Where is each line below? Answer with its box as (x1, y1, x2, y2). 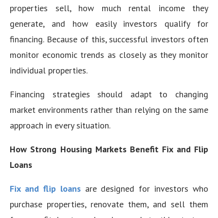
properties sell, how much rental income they (10, 2, 208, 14)
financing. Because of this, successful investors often (10, 33, 208, 45)
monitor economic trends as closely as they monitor (10, 49, 208, 60)
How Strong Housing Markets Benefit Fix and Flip (10, 143, 208, 155)
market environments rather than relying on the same (10, 104, 208, 115)
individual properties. (10, 64, 88, 76)
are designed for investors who (85, 182, 208, 194)
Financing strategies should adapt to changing (10, 88, 208, 100)
